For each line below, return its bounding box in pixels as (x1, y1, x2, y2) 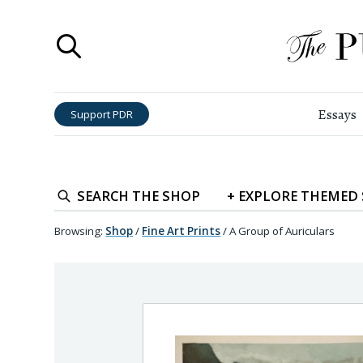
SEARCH (77, 186, 130, 205)
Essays (318, 105, 357, 125)
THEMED (300, 186, 361, 205)
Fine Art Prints (142, 223, 221, 238)
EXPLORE (237, 186, 301, 205)
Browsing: (54, 223, 104, 238)
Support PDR (70, 106, 134, 122)
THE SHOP (129, 186, 201, 205)
